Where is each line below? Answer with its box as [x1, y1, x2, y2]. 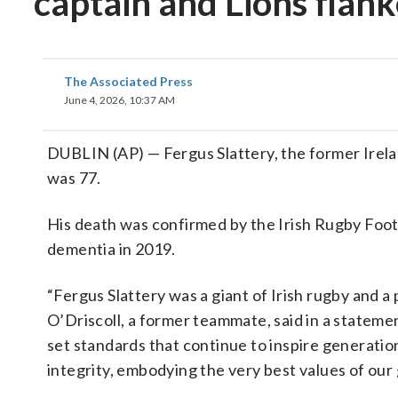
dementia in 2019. [47, 239, 176, 259]
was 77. [47, 168, 101, 187]
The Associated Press [64, 74, 193, 89]
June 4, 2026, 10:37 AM [64, 93, 175, 107]
